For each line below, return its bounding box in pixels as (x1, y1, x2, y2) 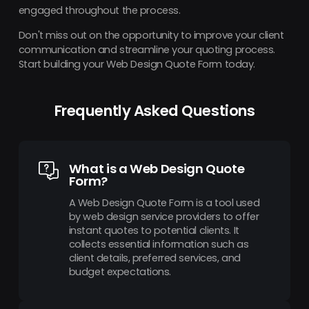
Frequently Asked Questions (54, 99, 255, 121)
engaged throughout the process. (18, 3, 181, 18)
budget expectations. (68, 264, 172, 279)
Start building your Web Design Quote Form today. (18, 57, 255, 72)
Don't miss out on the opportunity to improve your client (18, 28, 284, 43)
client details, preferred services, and (68, 250, 241, 265)
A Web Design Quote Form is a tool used (68, 195, 260, 210)
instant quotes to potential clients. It (68, 223, 239, 237)
